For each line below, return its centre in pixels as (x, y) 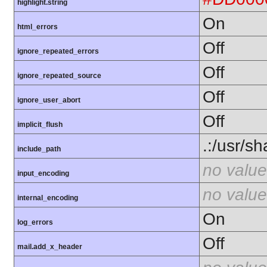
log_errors (35, 223)
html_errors (38, 27)
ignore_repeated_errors (58, 52)
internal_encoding (48, 198)
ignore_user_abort (49, 100)
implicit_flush (40, 125)
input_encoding (43, 174)
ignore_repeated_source (59, 76)
